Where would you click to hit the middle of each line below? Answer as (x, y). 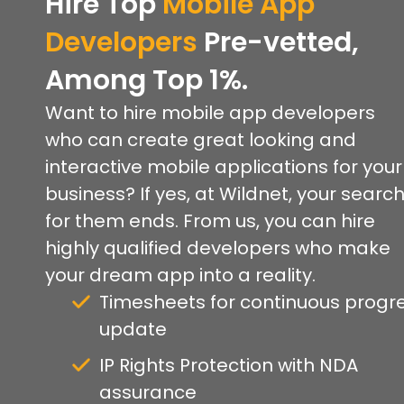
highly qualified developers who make (218, 248)
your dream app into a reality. (180, 275)
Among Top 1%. (147, 81)
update (133, 330)
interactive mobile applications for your (224, 167)
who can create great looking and (201, 140)
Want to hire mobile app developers (210, 113)
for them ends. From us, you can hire (210, 221)
